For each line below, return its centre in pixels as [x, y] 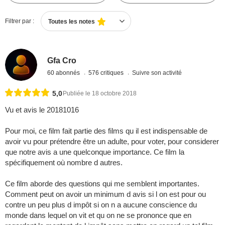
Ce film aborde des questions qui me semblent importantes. [102, 184]
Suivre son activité [157, 73]
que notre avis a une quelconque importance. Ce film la [95, 152]
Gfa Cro [62, 60]
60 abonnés [65, 73]
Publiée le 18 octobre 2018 [100, 94]
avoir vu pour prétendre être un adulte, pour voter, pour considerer [112, 142]
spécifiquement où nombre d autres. [64, 163]
